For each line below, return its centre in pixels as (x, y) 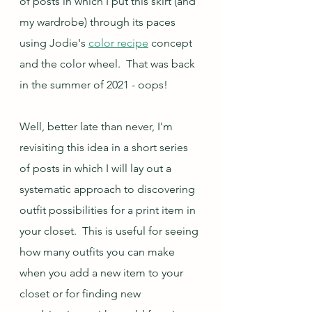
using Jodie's (54, 43)
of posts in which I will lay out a (97, 168)
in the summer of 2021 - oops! (96, 85)
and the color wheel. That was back (109, 64)
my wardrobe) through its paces (99, 22)
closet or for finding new (81, 294)
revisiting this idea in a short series (105, 147)
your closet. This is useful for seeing (110, 231)
